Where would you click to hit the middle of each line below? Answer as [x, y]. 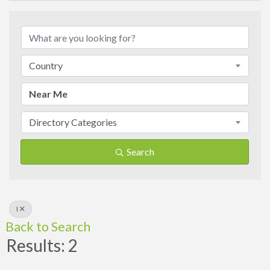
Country [46, 66]
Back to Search [48, 227]
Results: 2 [42, 246]
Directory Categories [73, 122]
